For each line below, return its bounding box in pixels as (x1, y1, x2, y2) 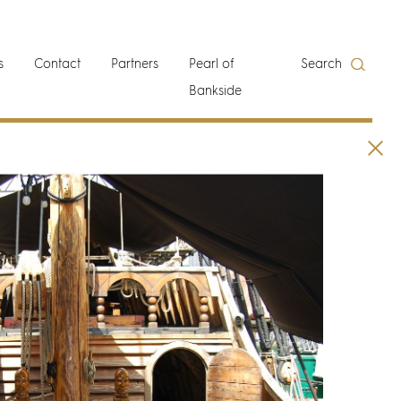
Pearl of (189, 58, 235, 71)
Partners (111, 58, 159, 71)
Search (301, 58, 343, 71)
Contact (34, 58, 81, 71)
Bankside (189, 85, 243, 98)
